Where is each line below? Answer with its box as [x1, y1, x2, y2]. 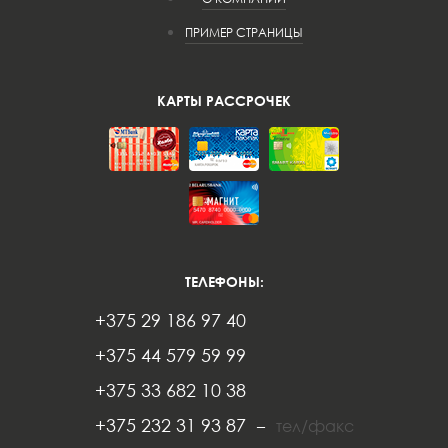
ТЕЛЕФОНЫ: [184, 273, 264, 290]
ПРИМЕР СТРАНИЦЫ [185, 25, 303, 40]
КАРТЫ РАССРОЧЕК [157, 92, 291, 109]
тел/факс [275, 416, 354, 436]
